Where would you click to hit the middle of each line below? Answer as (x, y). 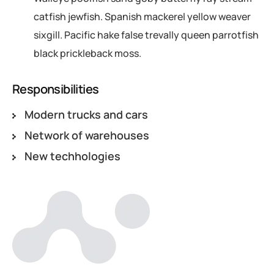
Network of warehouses (87, 135)
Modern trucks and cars (86, 114)
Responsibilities (56, 89)
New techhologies (72, 156)
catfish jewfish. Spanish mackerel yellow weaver (142, 16)
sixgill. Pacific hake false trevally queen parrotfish (146, 35)
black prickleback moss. (87, 53)
